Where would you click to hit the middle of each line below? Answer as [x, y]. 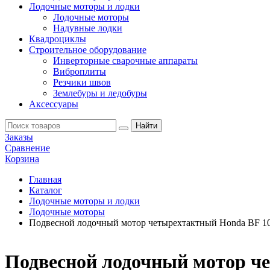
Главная [45, 179]
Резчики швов [82, 82]
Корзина [22, 159]
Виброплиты [80, 71]
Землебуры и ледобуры [100, 93]
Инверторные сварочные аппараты [125, 61]
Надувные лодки [88, 28]
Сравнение [27, 148]
